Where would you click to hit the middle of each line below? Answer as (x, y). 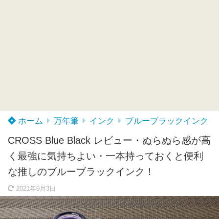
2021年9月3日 (36, 189)
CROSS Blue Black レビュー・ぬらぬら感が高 (109, 140)
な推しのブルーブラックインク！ (81, 172)
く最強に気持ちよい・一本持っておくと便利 (106, 156)
